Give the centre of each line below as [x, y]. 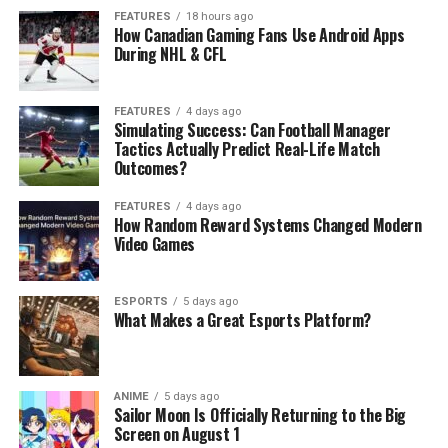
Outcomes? [150, 168]
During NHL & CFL [170, 54]
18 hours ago [219, 17]
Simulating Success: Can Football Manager [252, 130]
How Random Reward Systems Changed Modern [267, 225]
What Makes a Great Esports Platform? [242, 320]
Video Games [154, 244]
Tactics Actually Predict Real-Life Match [246, 149]
